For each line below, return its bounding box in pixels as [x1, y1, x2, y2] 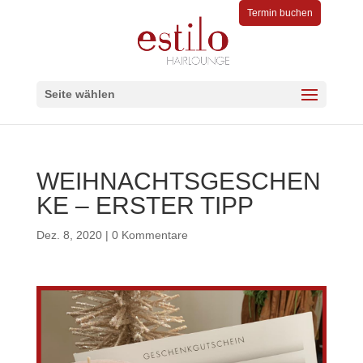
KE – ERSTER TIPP [36, 192, 254, 219]
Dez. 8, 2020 [36, 228, 102, 241]
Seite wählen [44, 88, 115, 100]
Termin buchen [247, 7, 314, 19]
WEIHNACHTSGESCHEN [36, 168, 321, 194]
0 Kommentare [111, 228, 188, 241]
